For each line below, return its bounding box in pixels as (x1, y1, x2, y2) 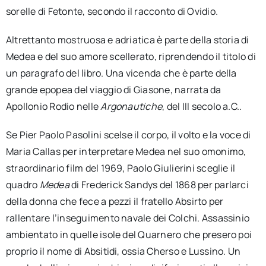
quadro (5, 178, 40, 191)
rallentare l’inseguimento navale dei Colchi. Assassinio (5, 211, 250, 224)
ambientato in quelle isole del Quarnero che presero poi (5, 227, 252, 241)
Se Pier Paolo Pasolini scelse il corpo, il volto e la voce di (5, 128, 251, 141)
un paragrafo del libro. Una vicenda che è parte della (5, 66, 237, 80)
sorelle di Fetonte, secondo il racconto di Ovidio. (5, 4, 218, 18)
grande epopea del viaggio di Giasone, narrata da (5, 83, 221, 96)
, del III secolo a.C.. (162, 99, 242, 113)
